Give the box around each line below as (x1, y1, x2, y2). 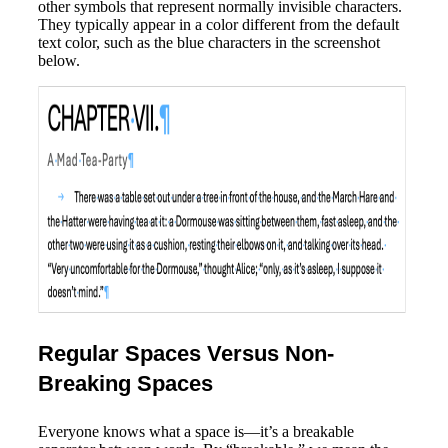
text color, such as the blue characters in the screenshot (38, 34, 380, 52)
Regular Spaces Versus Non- (38, 341, 334, 367)
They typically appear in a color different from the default (38, 16, 399, 34)
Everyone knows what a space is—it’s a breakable (38, 423, 354, 441)
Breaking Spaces (38, 371, 213, 397)
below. (38, 52, 80, 70)
